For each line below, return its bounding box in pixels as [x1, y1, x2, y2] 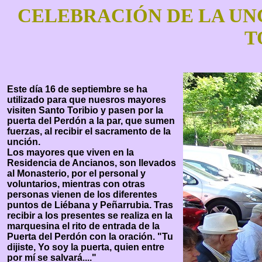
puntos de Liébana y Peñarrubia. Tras [7, 200, 173, 210]
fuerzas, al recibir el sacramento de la [7, 126, 171, 136]
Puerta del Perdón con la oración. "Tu [7, 232, 173, 242]
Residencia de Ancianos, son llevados [7, 158, 176, 168]
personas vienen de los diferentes [7, 189, 157, 199]
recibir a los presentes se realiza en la [7, 211, 173, 220]
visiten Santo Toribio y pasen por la [7, 105, 163, 115]
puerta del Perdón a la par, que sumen [7, 116, 175, 126]
